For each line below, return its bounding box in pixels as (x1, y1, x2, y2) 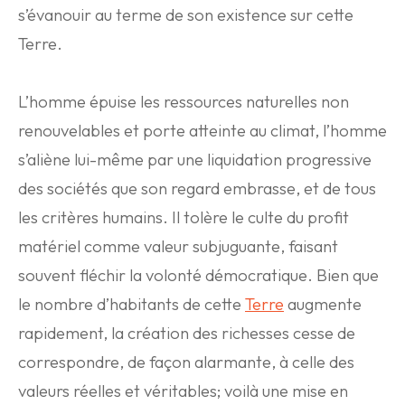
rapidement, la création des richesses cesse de (18, 323, 355, 344)
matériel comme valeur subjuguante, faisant (18, 236, 338, 257)
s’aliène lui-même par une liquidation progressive (18, 149, 372, 170)
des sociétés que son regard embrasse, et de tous (18, 178, 376, 199)
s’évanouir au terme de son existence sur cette (18, 5, 353, 25)
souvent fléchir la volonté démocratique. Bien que (18, 265, 379, 286)
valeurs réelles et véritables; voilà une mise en (18, 381, 348, 401)
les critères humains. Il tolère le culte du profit (18, 207, 349, 228)
